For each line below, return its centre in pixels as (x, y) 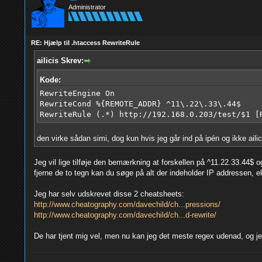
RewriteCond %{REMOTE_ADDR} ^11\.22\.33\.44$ (140, 104)
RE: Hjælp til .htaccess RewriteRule (85, 43)
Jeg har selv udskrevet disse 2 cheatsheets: (109, 194)
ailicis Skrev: (60, 61)
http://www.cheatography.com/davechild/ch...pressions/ (127, 204)
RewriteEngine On (77, 93)
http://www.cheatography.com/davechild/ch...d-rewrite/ (125, 215)
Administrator (87, 7)
